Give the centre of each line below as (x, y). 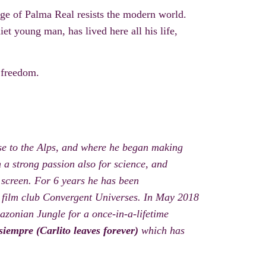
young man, (38, 31)
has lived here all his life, (121, 31)
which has (161, 231)
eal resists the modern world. (124, 15)
